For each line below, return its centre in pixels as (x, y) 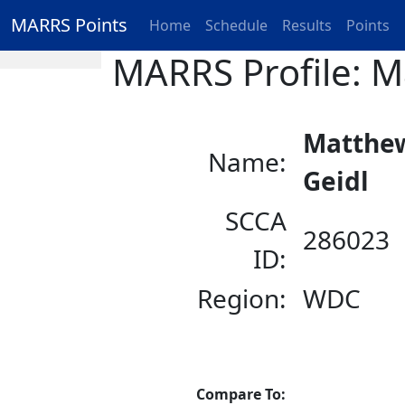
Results (307, 25)
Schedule (236, 25)
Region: (242, 298)
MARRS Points (69, 25)
